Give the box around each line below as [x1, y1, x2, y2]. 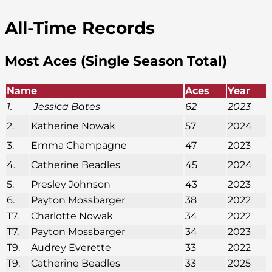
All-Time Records [5, 18, 155, 39]
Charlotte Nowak [31, 209, 113, 222]
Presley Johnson [31, 178, 110, 190]
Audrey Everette [31, 241, 111, 253]
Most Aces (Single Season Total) [5, 52, 227, 69]
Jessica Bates [31, 100, 100, 112]
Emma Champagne [31, 139, 127, 151]
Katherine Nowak [31, 120, 115, 132]
